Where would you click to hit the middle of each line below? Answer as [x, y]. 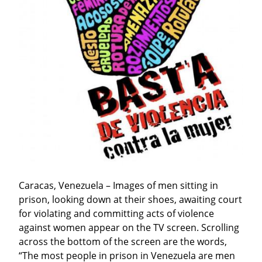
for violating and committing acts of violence [116, 213]
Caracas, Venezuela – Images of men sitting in [118, 185]
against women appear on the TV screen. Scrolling [129, 227]
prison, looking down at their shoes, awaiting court [130, 199]
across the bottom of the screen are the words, [123, 241]
